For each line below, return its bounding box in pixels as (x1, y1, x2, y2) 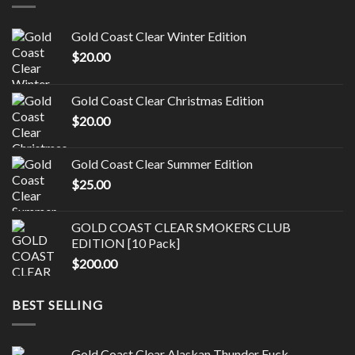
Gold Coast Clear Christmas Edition (71, 93, 264, 109)
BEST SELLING (12, 297, 103, 313)
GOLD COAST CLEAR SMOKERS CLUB (71, 219, 291, 235)
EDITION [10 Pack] (71, 235, 180, 251)
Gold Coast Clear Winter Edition (71, 29, 246, 44)
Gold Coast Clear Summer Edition (71, 156, 253, 172)
